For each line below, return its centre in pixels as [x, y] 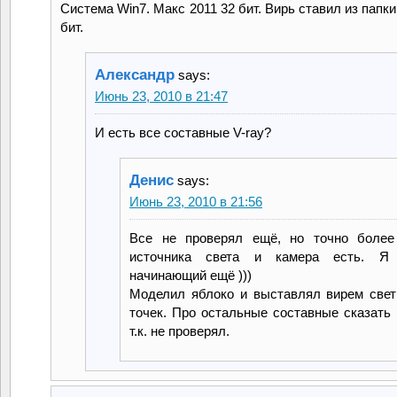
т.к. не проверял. [179, 331]
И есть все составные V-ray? [183, 132]
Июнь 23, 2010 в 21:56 [196, 201]
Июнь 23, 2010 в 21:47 [161, 96]
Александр [135, 74]
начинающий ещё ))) [191, 275]
